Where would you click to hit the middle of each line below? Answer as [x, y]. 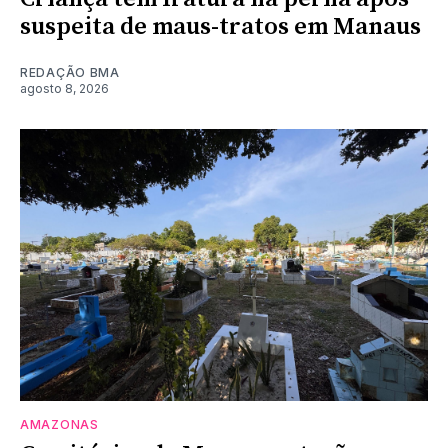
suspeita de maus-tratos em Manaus [220, 26]
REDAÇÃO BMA [70, 72]
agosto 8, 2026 [64, 88]
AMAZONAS [59, 424]
